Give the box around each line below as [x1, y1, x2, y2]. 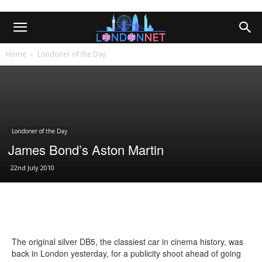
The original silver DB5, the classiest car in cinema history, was [12, 236, 243, 247]
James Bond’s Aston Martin [8, 140, 164, 158]
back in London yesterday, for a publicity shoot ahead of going [12, 247, 241, 259]
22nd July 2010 [11, 163, 54, 172]
